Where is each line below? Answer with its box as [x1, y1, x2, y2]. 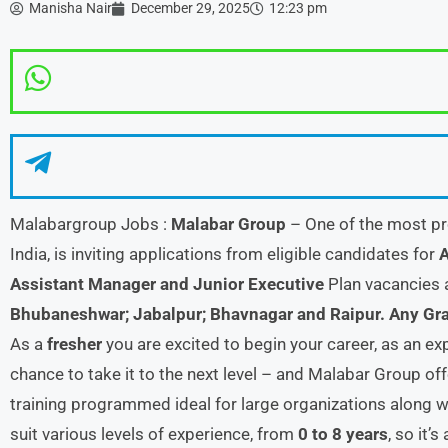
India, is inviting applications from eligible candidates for [10, 244, 439, 264]
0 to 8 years [298, 424, 388, 444]
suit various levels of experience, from [10, 424, 298, 444]
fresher [47, 334, 106, 354]
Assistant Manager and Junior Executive [10, 274, 328, 294]
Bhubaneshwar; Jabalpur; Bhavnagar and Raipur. [10, 304, 385, 324]
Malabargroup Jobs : [10, 214, 171, 234]
